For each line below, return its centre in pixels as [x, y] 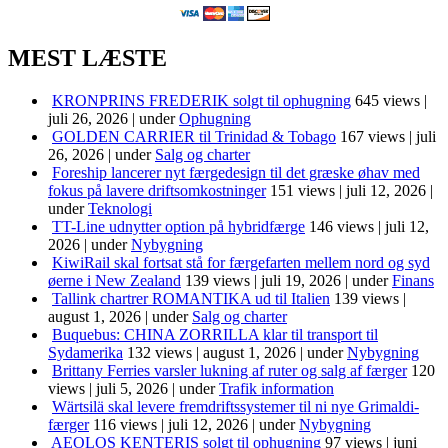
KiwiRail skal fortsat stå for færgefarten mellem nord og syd [241, 262]
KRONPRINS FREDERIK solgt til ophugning [201, 100]
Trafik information [276, 388]
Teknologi [120, 208]
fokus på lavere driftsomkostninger [157, 190]
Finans [413, 280]
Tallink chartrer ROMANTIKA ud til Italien [191, 298]
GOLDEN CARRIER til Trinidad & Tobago [194, 136]
